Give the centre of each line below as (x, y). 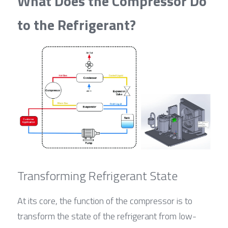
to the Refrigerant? (77, 24)
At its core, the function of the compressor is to (105, 201)
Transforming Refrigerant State (97, 175)
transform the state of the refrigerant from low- (107, 216)
